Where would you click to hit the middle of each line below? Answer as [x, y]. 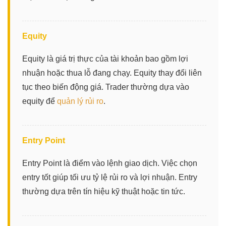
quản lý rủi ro [80, 101]
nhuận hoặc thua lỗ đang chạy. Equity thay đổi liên [112, 73]
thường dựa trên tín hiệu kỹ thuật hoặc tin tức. [104, 191]
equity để [40, 101]
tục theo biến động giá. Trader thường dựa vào [106, 87]
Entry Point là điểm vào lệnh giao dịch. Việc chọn [110, 163]
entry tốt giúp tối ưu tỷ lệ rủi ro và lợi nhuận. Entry [110, 177]
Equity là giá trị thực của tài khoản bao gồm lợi [105, 59]
